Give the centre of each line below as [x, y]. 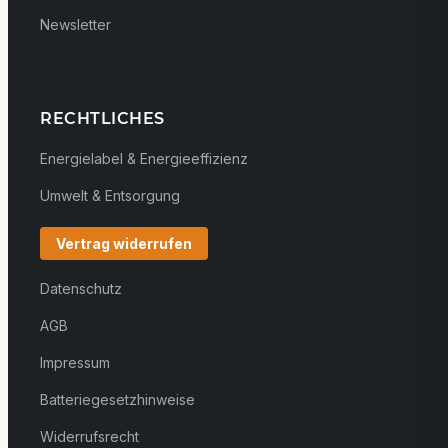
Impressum [75, 363]
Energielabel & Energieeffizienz [144, 159]
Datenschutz [81, 289]
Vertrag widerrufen [124, 244]
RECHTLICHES [102, 119]
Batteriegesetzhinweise [117, 400]
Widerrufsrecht [89, 437]
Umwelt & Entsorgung [110, 196]
